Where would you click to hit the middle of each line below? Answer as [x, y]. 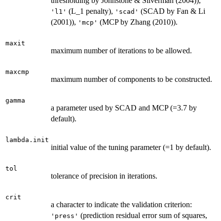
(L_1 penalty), [91, 11]
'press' [65, 216]
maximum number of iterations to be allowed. [121, 50]
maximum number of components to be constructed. [131, 79]
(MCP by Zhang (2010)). [138, 22]
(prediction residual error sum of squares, [143, 215]
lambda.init [27, 140]
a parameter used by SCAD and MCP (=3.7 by [124, 108]
